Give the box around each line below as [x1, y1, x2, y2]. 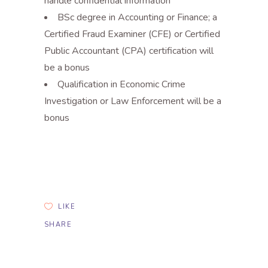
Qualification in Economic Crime [57, 78, 185, 91]
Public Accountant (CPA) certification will [44, 44, 214, 57]
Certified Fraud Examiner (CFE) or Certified [44, 28, 220, 41]
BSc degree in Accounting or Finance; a [57, 11, 217, 24]
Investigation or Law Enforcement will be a [44, 95, 221, 108]
